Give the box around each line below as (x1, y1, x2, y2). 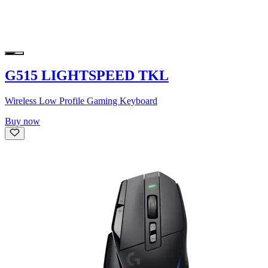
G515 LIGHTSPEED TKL (5, 67, 169, 83)
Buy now (5, 115, 40, 126)
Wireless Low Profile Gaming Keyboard (5, 95, 157, 106)
